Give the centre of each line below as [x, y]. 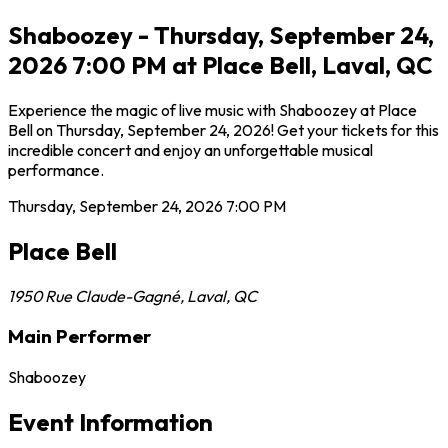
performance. [56, 169]
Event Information [110, 421]
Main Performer [79, 336]
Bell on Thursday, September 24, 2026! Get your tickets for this [223, 129]
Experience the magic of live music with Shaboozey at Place [212, 109]
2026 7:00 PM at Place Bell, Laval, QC [220, 64]
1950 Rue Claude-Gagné [94, 295]
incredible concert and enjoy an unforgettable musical [190, 149]
